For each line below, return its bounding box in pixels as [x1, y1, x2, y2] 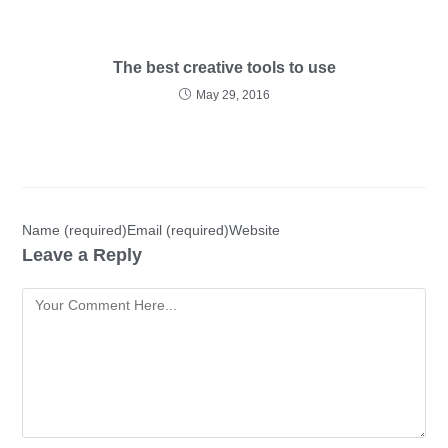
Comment [21, 291, 84, 307]
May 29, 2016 [195, 88, 270, 102]
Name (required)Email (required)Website [22, 222, 281, 238]
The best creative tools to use [112, 59, 336, 76]
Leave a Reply [22, 245, 143, 265]
